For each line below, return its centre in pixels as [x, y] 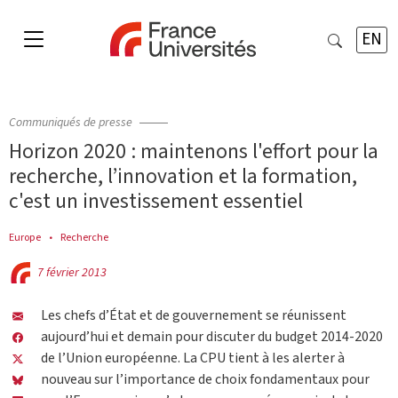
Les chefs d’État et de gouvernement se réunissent [194, 316]
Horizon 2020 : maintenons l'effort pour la [194, 151]
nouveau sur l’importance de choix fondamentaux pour [205, 380]
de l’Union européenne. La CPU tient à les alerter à [193, 358]
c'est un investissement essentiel [156, 201]
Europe [25, 237]
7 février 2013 [72, 273]
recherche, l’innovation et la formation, [183, 176]
